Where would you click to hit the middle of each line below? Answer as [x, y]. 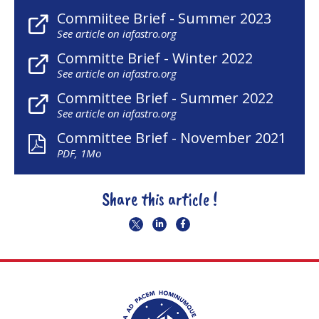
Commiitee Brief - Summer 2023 [164, 19]
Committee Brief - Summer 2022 [165, 98]
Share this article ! [159, 200]
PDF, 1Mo [79, 153]
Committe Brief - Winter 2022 [155, 58]
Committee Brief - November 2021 [172, 138]
